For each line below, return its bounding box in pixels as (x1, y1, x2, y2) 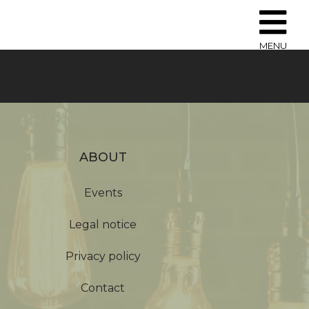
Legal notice (69, 218, 137, 231)
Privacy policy (65, 250, 141, 263)
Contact (81, 281, 126, 295)
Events (83, 186, 122, 199)
